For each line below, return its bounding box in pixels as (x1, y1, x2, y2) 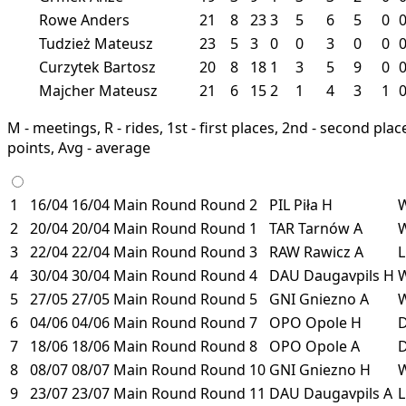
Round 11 (200, 382, 266, 403)
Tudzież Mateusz (39, 33, 153, 53)
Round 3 (200, 241, 257, 262)
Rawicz (304, 241, 354, 262)
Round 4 (200, 265, 257, 285)
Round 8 (200, 335, 257, 356)
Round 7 (200, 312, 257, 333)
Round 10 (200, 359, 266, 380)
